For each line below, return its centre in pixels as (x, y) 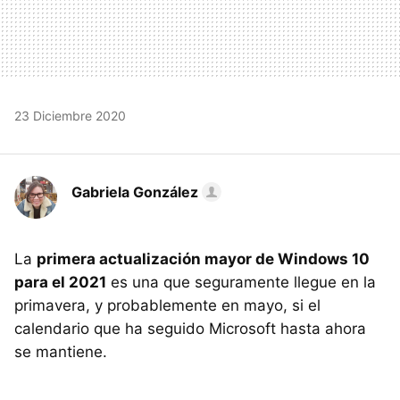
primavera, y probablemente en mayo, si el (167, 305)
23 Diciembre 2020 (70, 115)
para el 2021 (60, 282)
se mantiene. (61, 351)
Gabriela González (135, 192)
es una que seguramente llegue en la (241, 282)
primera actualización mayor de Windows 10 (203, 258)
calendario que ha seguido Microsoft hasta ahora (190, 328)
